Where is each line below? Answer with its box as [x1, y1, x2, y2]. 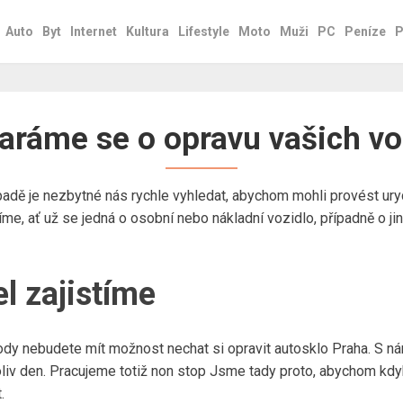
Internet [70, 24, 117, 39]
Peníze [345, 24, 386, 39]
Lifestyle [178, 24, 229, 39]
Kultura [126, 24, 169, 39]
